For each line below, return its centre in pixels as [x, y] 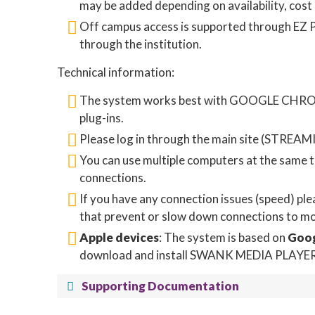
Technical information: [116, 72]
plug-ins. [102, 118]
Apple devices [120, 237]
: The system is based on [224, 237]
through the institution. [141, 44]
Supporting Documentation [161, 286]
